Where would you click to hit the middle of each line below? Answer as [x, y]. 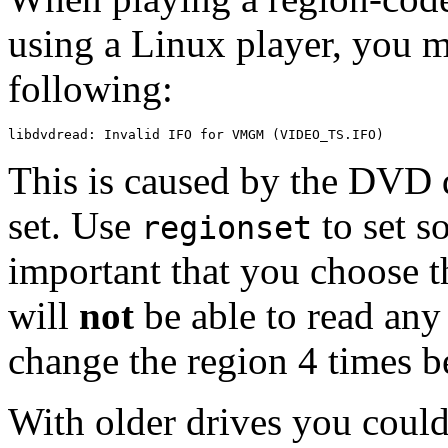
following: [90, 89]
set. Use [74, 226]
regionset [226, 228]
